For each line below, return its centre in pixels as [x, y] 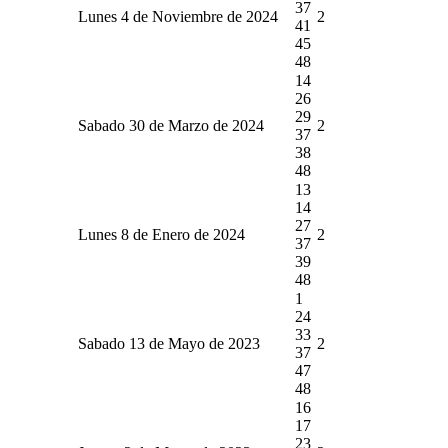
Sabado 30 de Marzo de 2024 [171, 125]
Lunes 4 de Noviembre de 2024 [178, 16]
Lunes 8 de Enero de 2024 [161, 234]
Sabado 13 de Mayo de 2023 [169, 343]
